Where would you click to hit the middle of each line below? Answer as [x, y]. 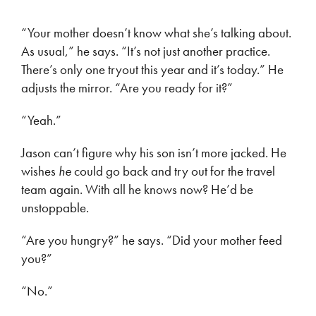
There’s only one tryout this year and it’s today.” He [152, 69]
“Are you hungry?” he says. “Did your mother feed [152, 240]
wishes [40, 171]
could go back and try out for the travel [173, 171]
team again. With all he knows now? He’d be [137, 189]
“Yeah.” [41, 120]
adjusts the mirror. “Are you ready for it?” [127, 88]
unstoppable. [55, 208]
